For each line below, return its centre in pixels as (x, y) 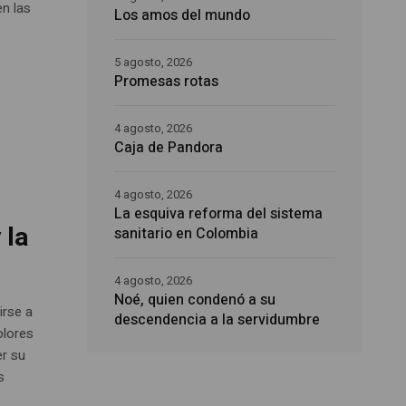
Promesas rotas (167, 82)
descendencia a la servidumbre (217, 320)
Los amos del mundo (183, 16)
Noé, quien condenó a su (195, 300)
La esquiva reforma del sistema (219, 214)
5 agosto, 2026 (154, 63)
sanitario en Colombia (187, 234)
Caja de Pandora (169, 148)
